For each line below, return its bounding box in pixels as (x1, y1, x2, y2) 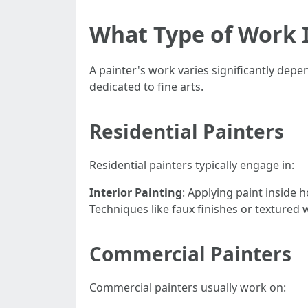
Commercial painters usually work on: (89, 280, 286, 295)
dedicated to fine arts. (89, 79, 203, 94)
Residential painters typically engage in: (89, 157, 294, 173)
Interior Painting (89, 185, 182, 200)
